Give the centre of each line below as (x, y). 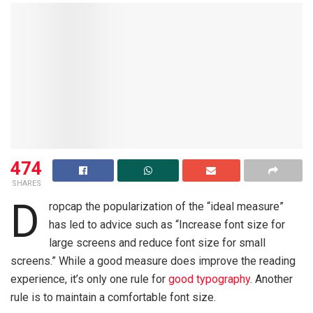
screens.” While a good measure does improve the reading (153, 261)
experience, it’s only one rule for (89, 279)
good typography (209, 279)
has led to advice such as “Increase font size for (167, 225)
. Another (271, 279)
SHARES (26, 184)
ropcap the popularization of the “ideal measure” (166, 207)
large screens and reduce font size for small (157, 243)
